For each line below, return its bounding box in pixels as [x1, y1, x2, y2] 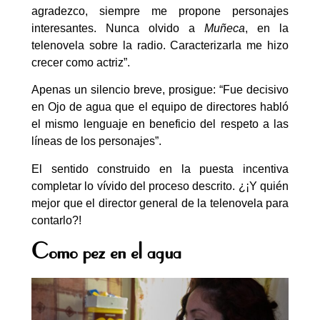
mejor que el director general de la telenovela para [31, 196, 289, 209]
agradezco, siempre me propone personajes [31, 4, 289, 17]
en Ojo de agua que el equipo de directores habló [31, 101, 289, 114]
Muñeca [204, 21, 245, 34]
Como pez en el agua [31, 241, 181, 265]
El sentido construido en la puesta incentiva [31, 162, 289, 175]
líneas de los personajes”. [31, 135, 161, 148]
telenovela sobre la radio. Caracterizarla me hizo [31, 39, 289, 51]
